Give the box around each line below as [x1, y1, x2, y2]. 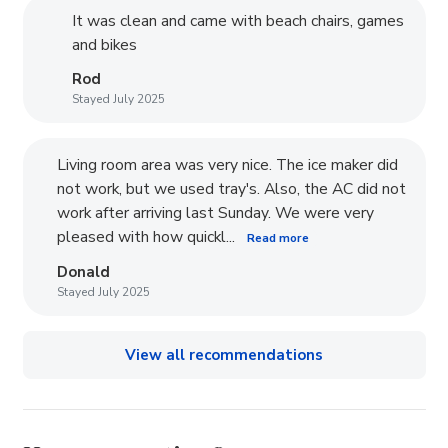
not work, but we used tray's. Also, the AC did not [56, 178, 406, 201]
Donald [56, 261, 110, 282]
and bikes [72, 34, 138, 57]
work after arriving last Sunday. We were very [56, 202, 374, 225]
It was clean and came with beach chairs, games [72, 10, 405, 33]
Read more [247, 230, 310, 247]
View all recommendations [125, 344, 323, 365]
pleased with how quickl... [56, 226, 239, 249]
